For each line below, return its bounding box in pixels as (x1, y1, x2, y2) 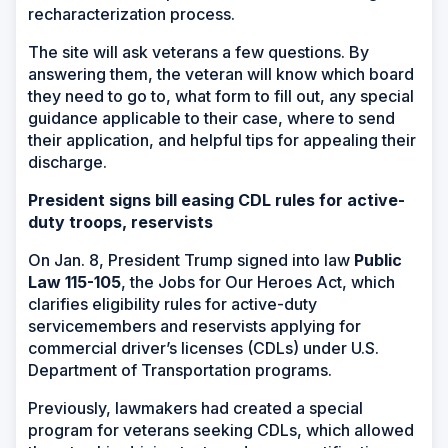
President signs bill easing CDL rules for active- (28, 190, 405, 211)
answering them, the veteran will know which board (28, 64, 414, 85)
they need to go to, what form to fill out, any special (28, 86, 414, 107)
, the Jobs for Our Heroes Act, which (121, 272, 395, 293)
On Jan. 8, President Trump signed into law (28, 250, 354, 271)
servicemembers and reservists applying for (28, 316, 361, 337)
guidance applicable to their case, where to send (28, 108, 395, 129)
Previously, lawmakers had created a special (28, 398, 363, 419)
